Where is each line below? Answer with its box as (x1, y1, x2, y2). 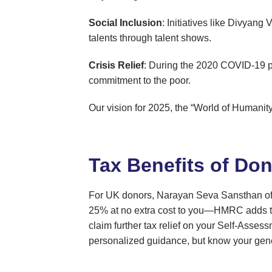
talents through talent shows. (89, 33, 212, 44)
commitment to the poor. (89, 75, 191, 86)
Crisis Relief (89, 60, 144, 71)
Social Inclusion (89, 18, 163, 29)
